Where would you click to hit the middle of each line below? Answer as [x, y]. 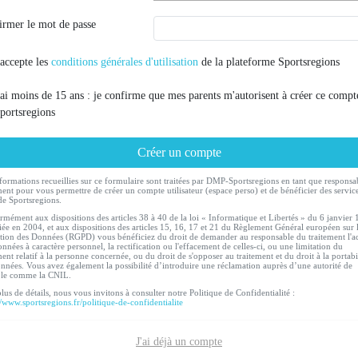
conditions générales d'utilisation [125, 62]
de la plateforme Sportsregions [269, 62]
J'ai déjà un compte [179, 341]
